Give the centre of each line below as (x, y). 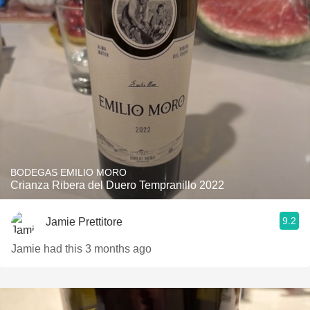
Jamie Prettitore (84, 221)
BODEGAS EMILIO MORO (69, 172)
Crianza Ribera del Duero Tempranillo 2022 (117, 185)
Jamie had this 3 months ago (81, 249)
